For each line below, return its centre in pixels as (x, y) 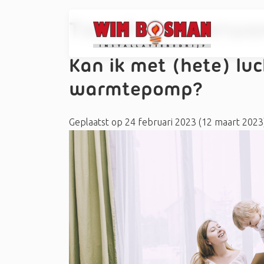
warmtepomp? (136, 90)
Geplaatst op (97, 122)
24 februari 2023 (161, 122)
